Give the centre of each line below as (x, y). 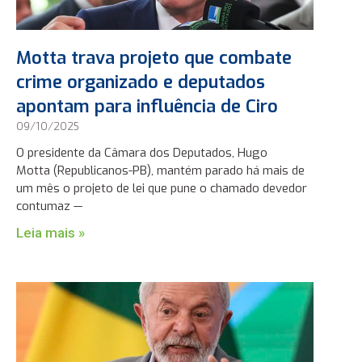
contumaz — (49, 206)
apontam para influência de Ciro (147, 107)
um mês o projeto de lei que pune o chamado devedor (161, 189)
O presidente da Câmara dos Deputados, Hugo (141, 153)
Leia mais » (50, 233)
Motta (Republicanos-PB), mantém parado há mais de (160, 171)
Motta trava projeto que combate (154, 58)
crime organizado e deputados (140, 82)
